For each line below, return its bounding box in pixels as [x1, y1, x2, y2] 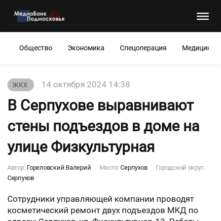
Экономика [68, 44, 105, 52]
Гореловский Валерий [27, 164, 91, 171]
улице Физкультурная [7, 138, 154, 155]
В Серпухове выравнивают [7, 97, 193, 114]
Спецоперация [120, 44, 167, 52]
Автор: [7, 164, 27, 171]
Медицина [182, 44, 215, 52]
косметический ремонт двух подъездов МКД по [7, 205, 198, 215]
